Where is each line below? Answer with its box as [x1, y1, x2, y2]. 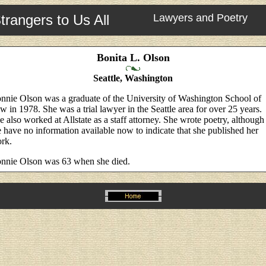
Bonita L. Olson [96, 52, 170, 64]
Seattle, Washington [93, 73, 173, 83]
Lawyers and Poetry [153, 12, 248, 24]
